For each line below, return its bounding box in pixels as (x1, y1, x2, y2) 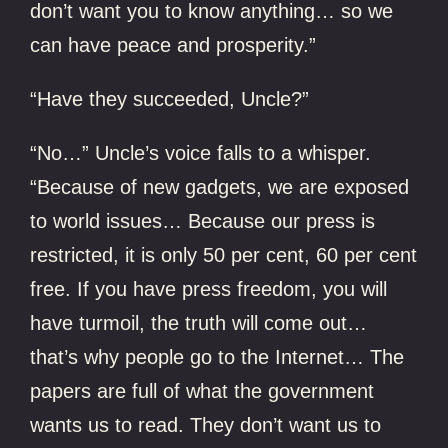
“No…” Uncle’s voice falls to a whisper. (30, 141, 372, 164)
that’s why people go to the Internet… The (30, 345, 405, 368)
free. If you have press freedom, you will (30, 277, 388, 300)
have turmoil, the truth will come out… (30, 311, 368, 334)
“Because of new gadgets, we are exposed (30, 175, 410, 198)
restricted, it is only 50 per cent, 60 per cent (30, 243, 418, 266)
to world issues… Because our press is (30, 209, 376, 232)
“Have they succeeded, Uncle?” (30, 87, 310, 110)
